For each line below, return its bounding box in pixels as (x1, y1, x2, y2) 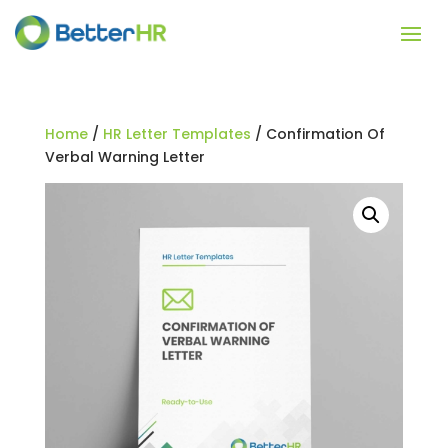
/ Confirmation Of (250, 123, 385, 144)
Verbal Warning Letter (44, 146, 205, 167)
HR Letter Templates (102, 123, 251, 144)
